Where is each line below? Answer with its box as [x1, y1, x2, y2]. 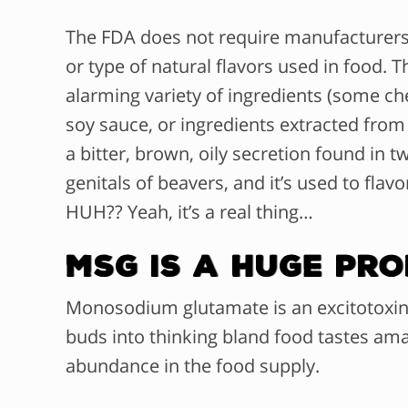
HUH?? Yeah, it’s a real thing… [66, 199, 313, 225]
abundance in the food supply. [66, 353, 320, 379]
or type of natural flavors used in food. [66, 54, 392, 79]
